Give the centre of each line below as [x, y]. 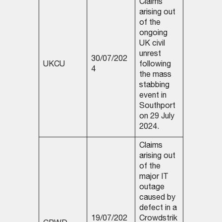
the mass [155, 76]
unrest [150, 55]
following [155, 65]
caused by [157, 198]
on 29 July [157, 117]
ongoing [153, 34]
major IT [154, 178]
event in [153, 96]
